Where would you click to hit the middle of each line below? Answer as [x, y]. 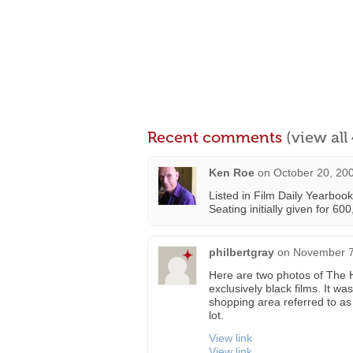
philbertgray [242, 252]
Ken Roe [232, 173]
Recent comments [217, 137]
